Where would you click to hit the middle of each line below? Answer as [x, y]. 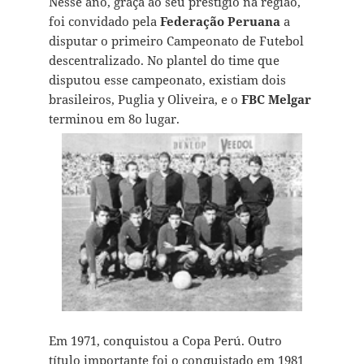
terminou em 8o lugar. [114, 118]
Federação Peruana [220, 21]
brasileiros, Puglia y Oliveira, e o [145, 99]
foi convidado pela [104, 21]
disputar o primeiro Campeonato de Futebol [176, 40]
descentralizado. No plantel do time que [164, 60]
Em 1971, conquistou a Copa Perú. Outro [165, 340]
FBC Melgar [276, 99]
